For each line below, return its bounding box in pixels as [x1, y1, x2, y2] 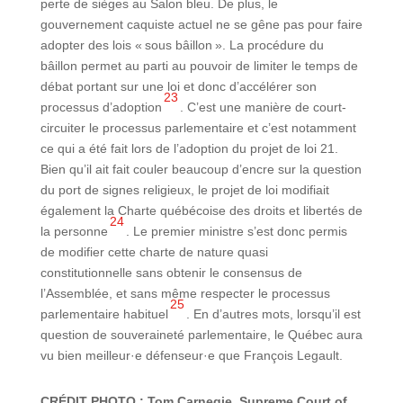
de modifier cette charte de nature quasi [40, 244, 268, 259]
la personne [40, 223, 108, 238]
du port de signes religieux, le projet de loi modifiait [40, 182, 329, 197]
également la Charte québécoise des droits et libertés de [40, 202, 363, 218]
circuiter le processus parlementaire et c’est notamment [40, 120, 356, 135]
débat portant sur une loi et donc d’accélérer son [40, 78, 317, 94]
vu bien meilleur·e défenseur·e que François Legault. [40, 347, 343, 363]
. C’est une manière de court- [179, 99, 346, 114]
